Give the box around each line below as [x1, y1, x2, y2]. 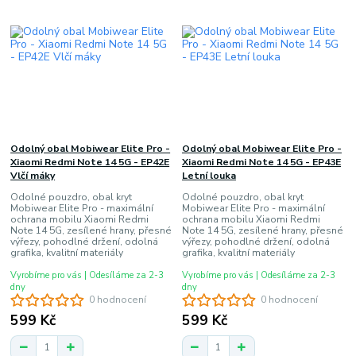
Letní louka [181, 169, 236, 183]
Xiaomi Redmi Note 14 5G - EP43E [181, 156, 341, 169]
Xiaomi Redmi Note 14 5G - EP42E [10, 156, 170, 169]
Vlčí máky [10, 169, 56, 183]
